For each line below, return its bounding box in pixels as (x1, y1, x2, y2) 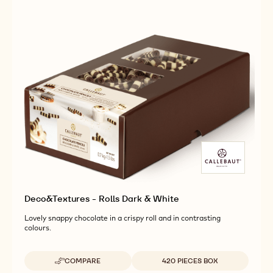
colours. (24, 222, 51, 232)
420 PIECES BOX (161, 256, 218, 265)
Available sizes (131, 251, 185, 261)
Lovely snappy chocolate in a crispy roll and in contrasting (24, 213, 221, 222)
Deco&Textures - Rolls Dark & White (24, 193, 179, 204)
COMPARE (65, 256, 101, 265)
